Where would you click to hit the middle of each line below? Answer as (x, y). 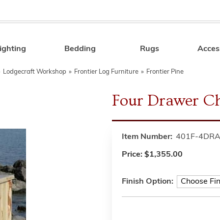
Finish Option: (148, 182)
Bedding (80, 49)
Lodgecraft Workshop (35, 72)
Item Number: (147, 137)
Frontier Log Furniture (106, 72)
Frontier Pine (165, 72)
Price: (133, 155)
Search (164, 51)
